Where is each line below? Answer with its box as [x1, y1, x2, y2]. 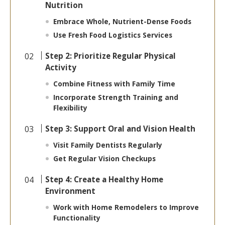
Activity [45, 62, 77, 73]
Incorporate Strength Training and [53, 92, 179, 102]
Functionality [53, 213, 101, 223]
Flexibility [53, 103, 88, 113]
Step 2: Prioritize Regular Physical [45, 51, 176, 61]
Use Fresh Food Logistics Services [53, 30, 173, 40]
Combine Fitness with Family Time [53, 79, 176, 89]
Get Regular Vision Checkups [53, 154, 156, 164]
